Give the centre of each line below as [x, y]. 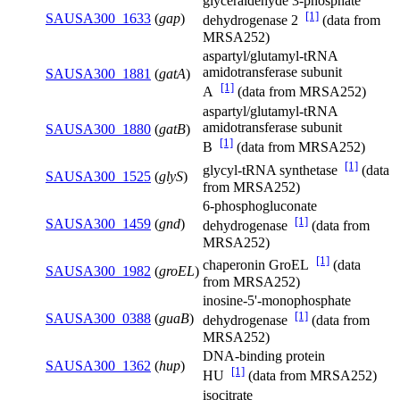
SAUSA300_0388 [98, 319]
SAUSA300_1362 [98, 366]
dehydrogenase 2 [254, 21]
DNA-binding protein [264, 356]
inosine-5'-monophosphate [277, 301]
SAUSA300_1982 [98, 271]
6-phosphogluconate [260, 206]
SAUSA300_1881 [98, 74]
